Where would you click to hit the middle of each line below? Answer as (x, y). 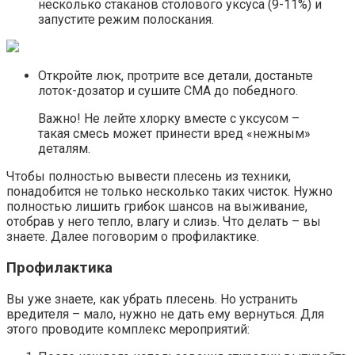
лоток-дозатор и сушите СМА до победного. (168, 91)
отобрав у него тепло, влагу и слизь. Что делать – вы (164, 222)
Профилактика (59, 267)
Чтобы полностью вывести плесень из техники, (149, 177)
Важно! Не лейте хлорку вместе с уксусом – (169, 119)
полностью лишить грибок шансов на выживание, (157, 207)
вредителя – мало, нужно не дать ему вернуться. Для (165, 314)
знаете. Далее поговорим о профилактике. (133, 237)
